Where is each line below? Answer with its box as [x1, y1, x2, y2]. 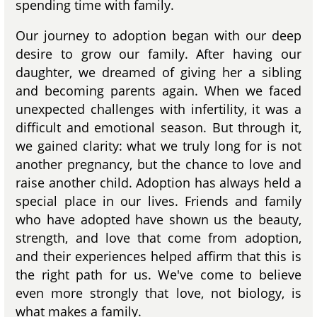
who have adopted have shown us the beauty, [16, 211, 301, 229]
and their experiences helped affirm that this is [16, 248, 301, 265]
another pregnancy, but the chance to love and [16, 156, 301, 173]
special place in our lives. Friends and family [16, 192, 301, 210]
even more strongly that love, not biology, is [16, 284, 301, 302]
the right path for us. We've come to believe [16, 266, 301, 284]
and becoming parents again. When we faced [16, 82, 301, 100]
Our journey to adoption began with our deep [16, 27, 301, 45]
